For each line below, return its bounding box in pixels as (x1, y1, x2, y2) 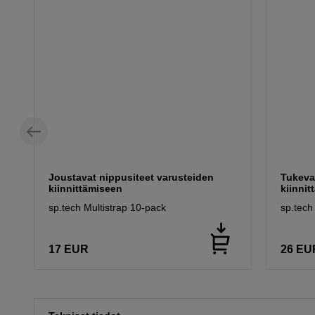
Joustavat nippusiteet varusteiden (49, 172, 214, 184)
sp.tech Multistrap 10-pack (49, 202, 166, 214)
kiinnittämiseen (49, 183, 122, 195)
